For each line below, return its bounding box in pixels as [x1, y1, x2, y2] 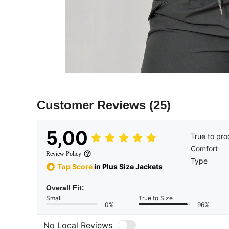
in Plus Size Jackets [93, 162, 163, 171]
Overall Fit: [46, 183, 84, 192]
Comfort [191, 144, 218, 153]
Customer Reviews [37, 98, 149, 112]
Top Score [57, 162, 93, 171]
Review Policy [46, 150, 81, 157]
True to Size [139, 194, 173, 202]
